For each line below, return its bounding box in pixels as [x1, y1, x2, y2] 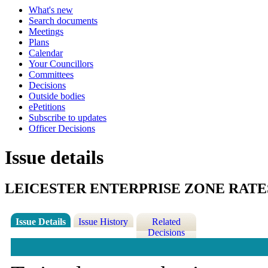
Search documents [29, 16, 98, 26]
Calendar [29, 48, 63, 58]
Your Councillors [29, 59, 93, 69]
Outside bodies [29, 91, 85, 101]
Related [151, 217, 181, 227]
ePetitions [29, 102, 65, 112]
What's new [29, 5, 73, 15]
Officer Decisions [29, 123, 95, 133]
